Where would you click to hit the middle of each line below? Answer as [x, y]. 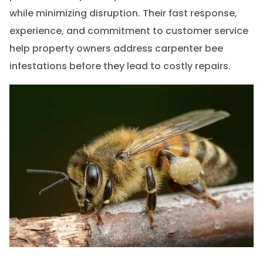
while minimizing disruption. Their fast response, [123, 14]
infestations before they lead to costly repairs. [120, 66]
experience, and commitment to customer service [129, 31]
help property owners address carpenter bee [116, 49]
